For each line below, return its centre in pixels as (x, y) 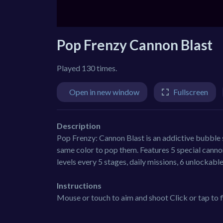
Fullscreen (191, 92)
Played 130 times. (87, 68)
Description (79, 126)
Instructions (79, 186)
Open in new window (104, 92)
